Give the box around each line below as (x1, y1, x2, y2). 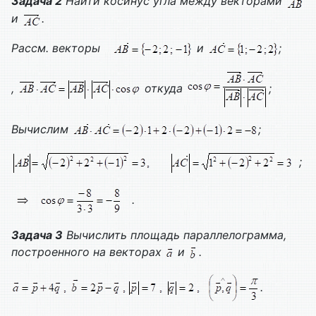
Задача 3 (11, 228, 63, 243)
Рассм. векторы (11, 40, 104, 55)
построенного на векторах (11, 245, 165, 260)
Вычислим (11, 122, 72, 137)
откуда (141, 80, 186, 95)
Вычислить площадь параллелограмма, (63, 228, 286, 243)
